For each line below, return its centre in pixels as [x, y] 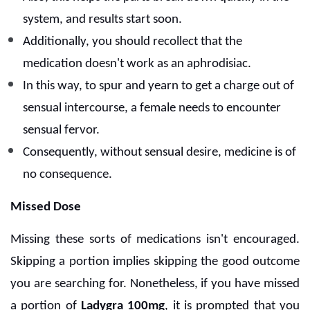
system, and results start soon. [102, 20]
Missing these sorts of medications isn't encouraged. [155, 240]
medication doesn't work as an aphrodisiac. [137, 64]
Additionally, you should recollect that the [133, 42]
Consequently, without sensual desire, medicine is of [159, 153]
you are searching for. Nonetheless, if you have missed [155, 284]
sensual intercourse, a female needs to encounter [152, 109]
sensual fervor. [61, 131]
